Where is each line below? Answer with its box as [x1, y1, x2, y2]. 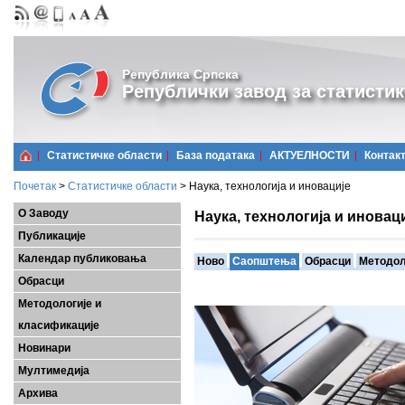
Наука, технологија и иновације [189, 180, 351, 193]
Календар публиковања [18, 252, 146, 265]
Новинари [18, 342, 71, 354]
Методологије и [18, 297, 101, 310]
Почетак [14, 180, 56, 193]
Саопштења [232, 255, 297, 268]
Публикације [18, 230, 86, 242]
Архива [18, 387, 58, 400]
